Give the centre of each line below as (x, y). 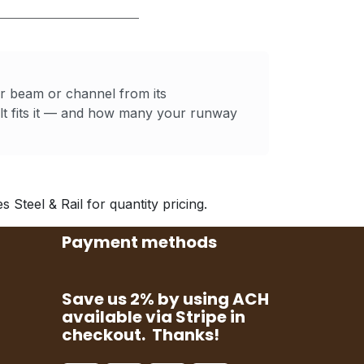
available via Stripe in (154, 317)
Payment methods (139, 242)
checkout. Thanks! (141, 335)
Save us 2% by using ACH (165, 299)
